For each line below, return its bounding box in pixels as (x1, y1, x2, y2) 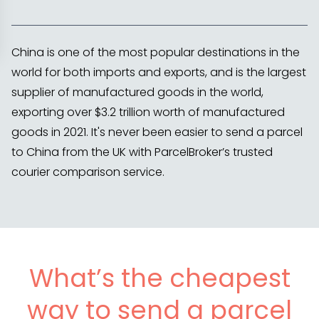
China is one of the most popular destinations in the (11, 44, 300, 61)
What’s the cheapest (28, 261, 291, 296)
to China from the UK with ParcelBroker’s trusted (11, 144, 273, 161)
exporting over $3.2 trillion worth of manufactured (11, 104, 285, 121)
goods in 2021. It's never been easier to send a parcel (11, 124, 303, 141)
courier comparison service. (11, 164, 164, 181)
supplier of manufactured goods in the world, (11, 84, 263, 101)
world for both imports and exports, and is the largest (11, 64, 306, 81)
